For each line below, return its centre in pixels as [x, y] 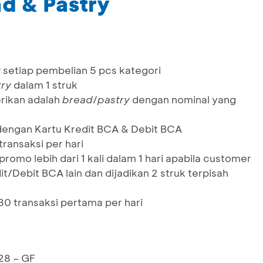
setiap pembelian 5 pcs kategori [82, 70]
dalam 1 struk [44, 85]
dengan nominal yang [183, 100]
